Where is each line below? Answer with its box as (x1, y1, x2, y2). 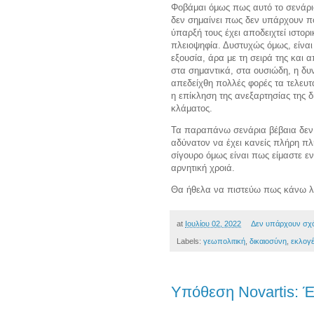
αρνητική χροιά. (171, 163, 238, 174)
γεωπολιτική (203, 236, 245, 245)
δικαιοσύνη (250, 236, 287, 245)
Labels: (177, 236, 203, 245)
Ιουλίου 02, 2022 (185, 219, 241, 228)
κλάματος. (171, 102, 212, 114)
